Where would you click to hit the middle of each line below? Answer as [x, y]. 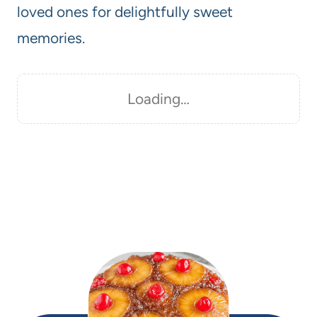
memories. [51, 38]
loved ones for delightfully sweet [125, 11]
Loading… [158, 98]
